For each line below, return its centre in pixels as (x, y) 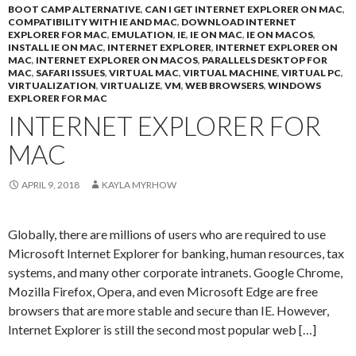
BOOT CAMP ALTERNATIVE (74, 9)
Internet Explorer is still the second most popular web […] (162, 329)
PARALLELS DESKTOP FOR (265, 60)
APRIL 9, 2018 (50, 185)
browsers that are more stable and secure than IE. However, (168, 310)
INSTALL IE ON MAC (56, 47)
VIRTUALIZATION (52, 85)
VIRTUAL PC (311, 73)
